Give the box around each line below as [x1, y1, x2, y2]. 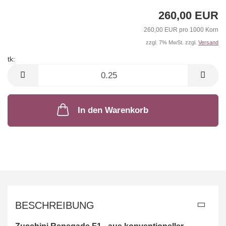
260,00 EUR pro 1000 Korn [144, 26, 218, 34]
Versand [198, 39, 218, 46]
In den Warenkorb [78, 105, 148, 116]
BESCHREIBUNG [15, 200, 94, 211]
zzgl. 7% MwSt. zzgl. [146, 39, 198, 46]
